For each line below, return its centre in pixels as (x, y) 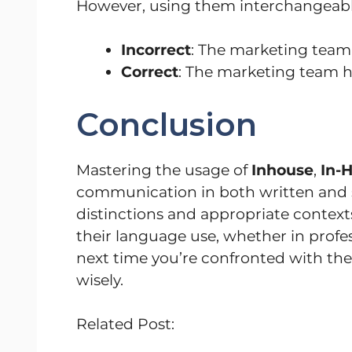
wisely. (100, 280)
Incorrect (156, 50)
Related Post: (125, 324)
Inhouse (282, 170)
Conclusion (167, 124)
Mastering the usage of (164, 170)
